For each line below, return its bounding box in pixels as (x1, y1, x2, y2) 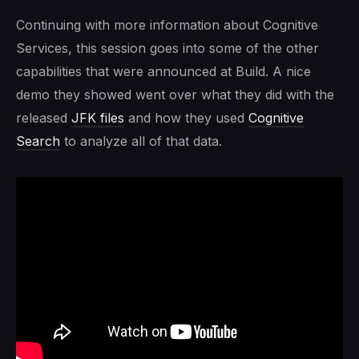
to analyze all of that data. (60, 132, 222, 149)
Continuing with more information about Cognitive (16, 16, 318, 33)
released (16, 109, 71, 126)
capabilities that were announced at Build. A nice (16, 63, 311, 79)
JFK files (71, 109, 124, 126)
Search (16, 132, 60, 149)
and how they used (124, 109, 248, 126)
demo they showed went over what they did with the (16, 86, 334, 103)
